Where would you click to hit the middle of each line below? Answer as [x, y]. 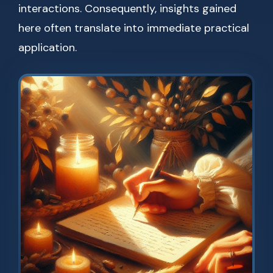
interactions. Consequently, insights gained [127, 9]
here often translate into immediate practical [134, 28]
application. [48, 48]
